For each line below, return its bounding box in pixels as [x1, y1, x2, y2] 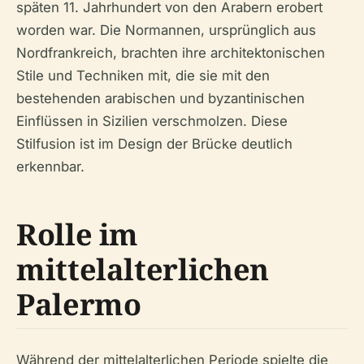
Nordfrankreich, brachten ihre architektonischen [16, 44, 325, 61]
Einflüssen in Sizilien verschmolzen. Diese [16, 112, 288, 129]
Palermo [16, 284, 141, 324]
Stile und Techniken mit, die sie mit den [16, 67, 270, 84]
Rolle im [16, 214, 139, 254]
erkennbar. [16, 158, 84, 175]
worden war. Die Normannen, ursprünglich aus [16, 21, 316, 38]
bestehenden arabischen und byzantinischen [16, 89, 305, 106]
